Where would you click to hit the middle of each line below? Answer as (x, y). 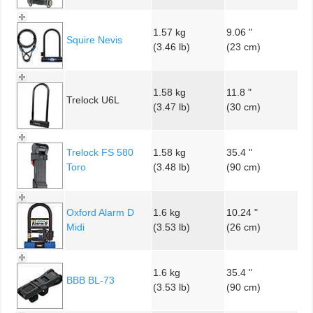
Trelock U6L (93, 100)
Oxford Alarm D (100, 212)
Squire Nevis (94, 39)
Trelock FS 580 (100, 152)
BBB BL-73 (90, 280)
